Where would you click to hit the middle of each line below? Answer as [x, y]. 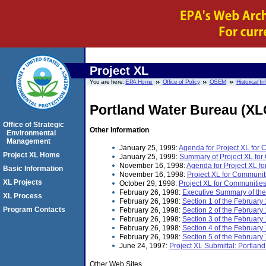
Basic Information [33, 169]
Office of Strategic [34, 125]
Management [28, 141]
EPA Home [139, 82]
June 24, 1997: [144, 246]
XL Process [23, 196]
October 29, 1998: [149, 184]
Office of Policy [181, 82]
